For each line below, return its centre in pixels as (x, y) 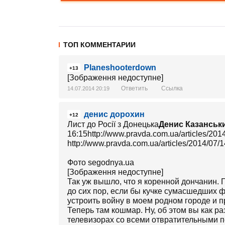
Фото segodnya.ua (101, 162)
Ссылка (172, 88)
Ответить (134, 88)
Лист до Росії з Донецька (113, 124)
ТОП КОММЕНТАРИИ (99, 45)
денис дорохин (114, 114)
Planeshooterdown (120, 68)
